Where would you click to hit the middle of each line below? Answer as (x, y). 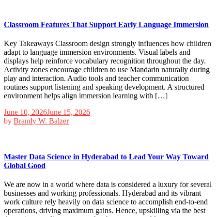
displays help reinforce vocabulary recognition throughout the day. (105, 61)
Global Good (25, 165)
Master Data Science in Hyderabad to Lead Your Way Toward (106, 156)
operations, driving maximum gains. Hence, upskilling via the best (105, 210)
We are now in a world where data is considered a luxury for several (108, 184)
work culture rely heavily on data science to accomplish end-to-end (106, 201)
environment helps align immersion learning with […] (86, 96)
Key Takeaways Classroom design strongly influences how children (108, 44)
